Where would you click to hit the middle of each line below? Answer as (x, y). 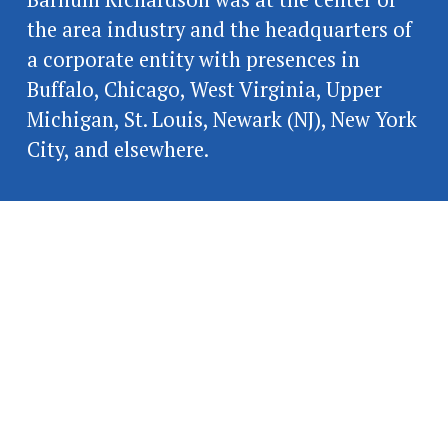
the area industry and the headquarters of (219, 29)
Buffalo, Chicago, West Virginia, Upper (204, 89)
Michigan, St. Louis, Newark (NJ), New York (221, 119)
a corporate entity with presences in (193, 59)
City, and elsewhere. (117, 149)
